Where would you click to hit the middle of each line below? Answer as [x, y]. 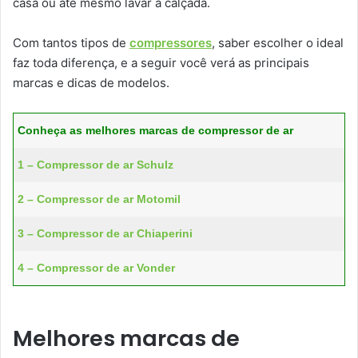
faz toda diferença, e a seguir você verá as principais [161, 62]
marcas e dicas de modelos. [91, 82]
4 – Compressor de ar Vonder [96, 267]
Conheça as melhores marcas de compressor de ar [155, 130]
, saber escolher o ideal [278, 42]
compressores [171, 42]
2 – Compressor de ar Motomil [99, 199]
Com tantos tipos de [71, 42]
